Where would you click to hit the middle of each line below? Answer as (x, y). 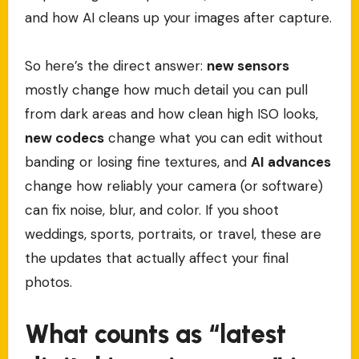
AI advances (290, 162)
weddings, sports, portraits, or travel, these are (173, 234)
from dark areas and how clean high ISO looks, (171, 114)
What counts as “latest (155, 335)
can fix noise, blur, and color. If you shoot (151, 210)
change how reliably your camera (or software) (173, 186)
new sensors (248, 66)
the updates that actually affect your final (156, 258)
